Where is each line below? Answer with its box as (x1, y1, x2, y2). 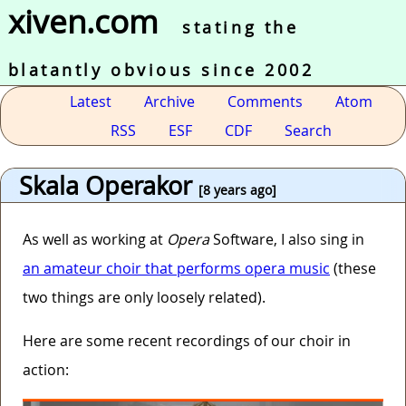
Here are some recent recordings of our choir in (23, 331, 351, 352)
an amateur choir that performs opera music (23, 258, 330, 279)
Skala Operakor (18, 169, 198, 202)
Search (285, 121, 332, 140)
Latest (70, 92, 111, 111)
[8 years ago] (198, 182, 276, 198)
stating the (182, 17, 299, 38)
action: (23, 360, 69, 381)
